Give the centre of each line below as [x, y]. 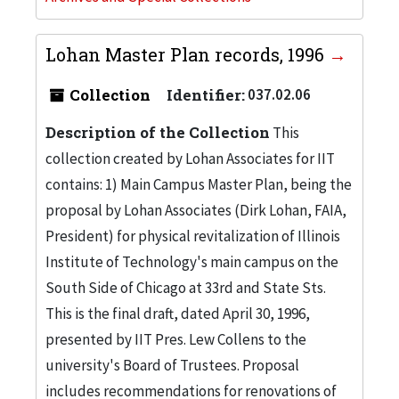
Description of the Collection [158, 132]
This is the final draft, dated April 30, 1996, [178, 313]
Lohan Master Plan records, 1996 [187, 54]
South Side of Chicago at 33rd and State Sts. [186, 287]
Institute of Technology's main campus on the [192, 261]
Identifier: [206, 94]
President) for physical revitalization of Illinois [193, 236]
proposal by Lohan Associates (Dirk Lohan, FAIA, [196, 210]
